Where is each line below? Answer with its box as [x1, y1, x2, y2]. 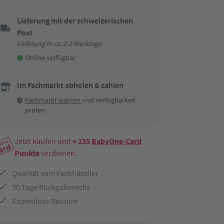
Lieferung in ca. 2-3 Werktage [16, 39, 101, 48]
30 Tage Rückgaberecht [11, 182, 89, 192]
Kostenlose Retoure [11, 196, 78, 206]
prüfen [24, 105, 45, 114]
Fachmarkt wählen [24, 95, 82, 104]
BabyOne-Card [91, 136, 141, 146]
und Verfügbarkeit [81, 95, 135, 104]
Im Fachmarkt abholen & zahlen [16, 80, 123, 90]
